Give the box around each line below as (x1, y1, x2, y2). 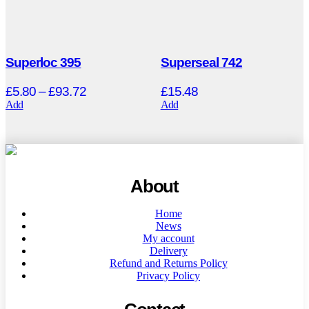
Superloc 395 (6, 54, 81, 70)
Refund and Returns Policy (109, 257, 228, 269)
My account (142, 232, 195, 244)
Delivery (149, 244, 188, 257)
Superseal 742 (160, 54, 243, 70)
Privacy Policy (137, 269, 200, 281)
